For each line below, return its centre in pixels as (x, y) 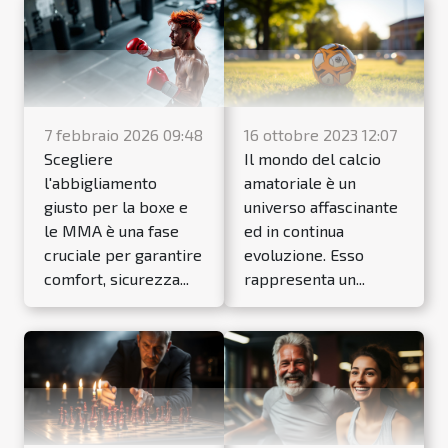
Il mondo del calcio (312, 158)
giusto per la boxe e (116, 206)
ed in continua (294, 230)
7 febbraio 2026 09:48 (123, 134)
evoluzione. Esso (304, 254)
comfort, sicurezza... (116, 278)
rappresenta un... (304, 278)
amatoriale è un (300, 182)
